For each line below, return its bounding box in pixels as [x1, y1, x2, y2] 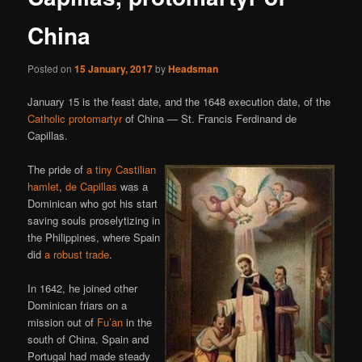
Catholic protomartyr [27, 111, 123, 127]
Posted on [27, 61, 75, 76]
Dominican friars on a [27, 297, 128, 314]
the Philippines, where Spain [27, 229, 161, 246]
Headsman [168, 61, 219, 77]
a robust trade [44, 246, 110, 263]
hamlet [27, 179, 60, 195]
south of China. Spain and [27, 331, 149, 347]
